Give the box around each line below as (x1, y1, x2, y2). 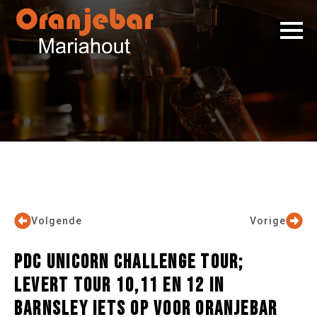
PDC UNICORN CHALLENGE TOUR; (14, 250, 244, 274)
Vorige (250, 214, 286, 226)
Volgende (31, 214, 82, 226)
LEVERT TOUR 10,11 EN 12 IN (14, 274, 225, 297)
